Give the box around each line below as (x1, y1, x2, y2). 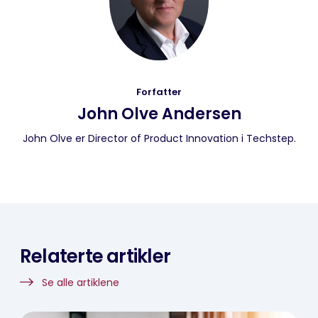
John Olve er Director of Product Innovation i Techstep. (22, 131, 296, 146)
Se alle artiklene (42, 275, 119, 290)
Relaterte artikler (20, 243, 170, 270)
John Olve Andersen (77, 103, 241, 126)
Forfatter (136, 85, 182, 99)
